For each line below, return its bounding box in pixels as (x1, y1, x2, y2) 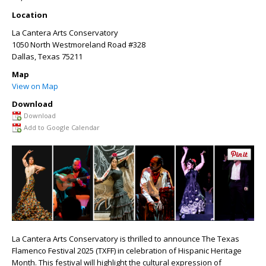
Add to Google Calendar (24, 123, 100, 132)
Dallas (12, 51, 34, 62)
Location (12, 9, 47, 20)
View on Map (12, 81, 58, 91)
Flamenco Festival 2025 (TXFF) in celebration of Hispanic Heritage (12, 245, 242, 256)
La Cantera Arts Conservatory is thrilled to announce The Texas (12, 233, 239, 244)
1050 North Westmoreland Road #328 (12, 39, 145, 50)
